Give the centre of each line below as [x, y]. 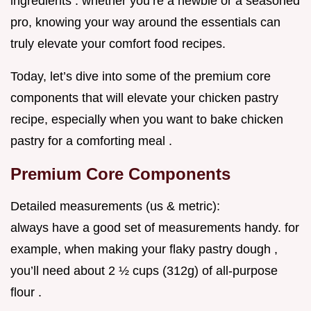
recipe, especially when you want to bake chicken [147, 120]
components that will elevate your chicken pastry [144, 98]
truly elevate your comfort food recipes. [118, 44]
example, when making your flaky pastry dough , [144, 250]
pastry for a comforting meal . [91, 141]
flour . [26, 293]
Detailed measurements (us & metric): [115, 207]
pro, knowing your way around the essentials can [145, 23]
